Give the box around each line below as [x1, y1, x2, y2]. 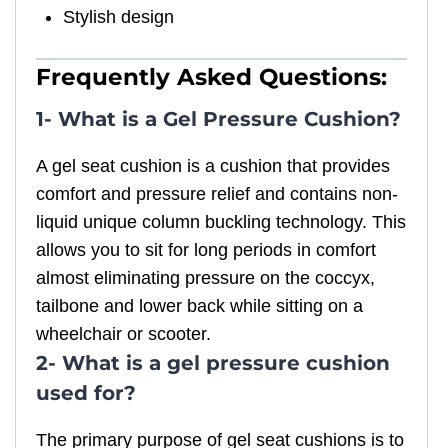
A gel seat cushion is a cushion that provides [36, 156, 390, 177]
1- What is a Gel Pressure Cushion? [36, 107, 401, 132]
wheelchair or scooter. [36, 324, 211, 345]
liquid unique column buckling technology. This [36, 212, 406, 233]
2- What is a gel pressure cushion [36, 351, 390, 376]
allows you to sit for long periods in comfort [36, 240, 376, 261]
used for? [36, 381, 136, 406]
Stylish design [63, 7, 174, 28]
